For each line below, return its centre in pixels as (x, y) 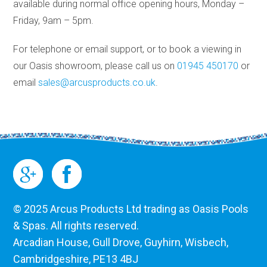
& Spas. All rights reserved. (76, 226)
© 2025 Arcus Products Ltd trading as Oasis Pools (131, 209)
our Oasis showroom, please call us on (95, 66)
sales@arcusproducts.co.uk (97, 82)
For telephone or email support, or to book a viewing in (128, 49)
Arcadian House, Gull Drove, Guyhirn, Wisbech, (121, 243)
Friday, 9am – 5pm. (54, 20)
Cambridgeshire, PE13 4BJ (76, 259)
